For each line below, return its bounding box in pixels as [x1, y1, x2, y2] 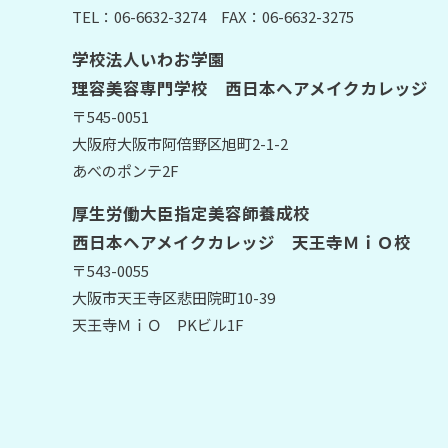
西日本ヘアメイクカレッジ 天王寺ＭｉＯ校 [72, 230, 411, 255]
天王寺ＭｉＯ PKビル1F [72, 314, 244, 336]
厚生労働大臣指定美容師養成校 [72, 201, 310, 226]
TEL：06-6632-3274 [72, 6, 206, 28]
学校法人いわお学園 [72, 47, 225, 72]
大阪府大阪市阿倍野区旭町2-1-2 [72, 133, 288, 155]
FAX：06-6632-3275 [206, 6, 354, 28]
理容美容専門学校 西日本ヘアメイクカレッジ [72, 76, 428, 101]
